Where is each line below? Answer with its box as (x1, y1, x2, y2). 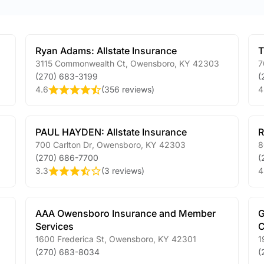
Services (35, 220, 74, 232)
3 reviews (104, 166, 141, 176)
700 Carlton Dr (35, 140, 92, 150)
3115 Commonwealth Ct (35, 58, 126, 68)
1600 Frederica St (35, 234, 104, 244)
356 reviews (104, 84, 151, 94)
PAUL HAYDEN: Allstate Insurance (35, 126, 187, 138)
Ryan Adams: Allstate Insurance (35, 45, 177, 57)
